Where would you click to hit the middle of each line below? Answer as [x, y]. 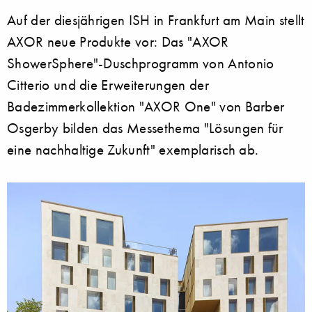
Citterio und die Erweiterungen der [108, 85]
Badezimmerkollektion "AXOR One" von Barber [146, 107]
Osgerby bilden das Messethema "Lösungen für [145, 128]
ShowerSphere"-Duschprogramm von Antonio [141, 63]
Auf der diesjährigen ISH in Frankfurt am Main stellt [156, 20]
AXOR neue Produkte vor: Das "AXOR [118, 42]
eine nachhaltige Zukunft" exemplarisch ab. [133, 150]
